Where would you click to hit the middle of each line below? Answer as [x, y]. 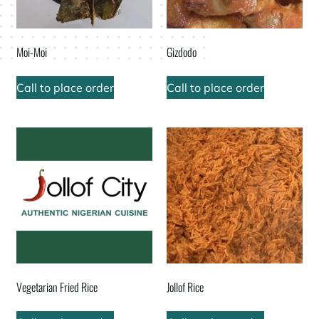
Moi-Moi [32, 52]
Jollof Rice [185, 287]
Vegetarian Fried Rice [57, 287]
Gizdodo [182, 52]
